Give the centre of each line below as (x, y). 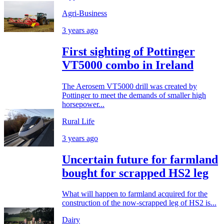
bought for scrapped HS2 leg (135, 173)
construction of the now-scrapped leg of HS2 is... (139, 203)
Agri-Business (84, 13)
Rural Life (78, 121)
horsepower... (83, 104)
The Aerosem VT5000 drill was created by (129, 86)
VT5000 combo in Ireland (128, 65)
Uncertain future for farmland (140, 159)
